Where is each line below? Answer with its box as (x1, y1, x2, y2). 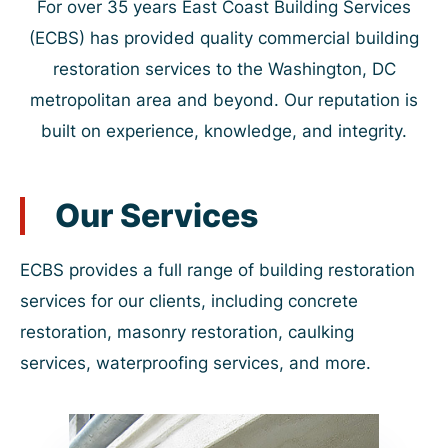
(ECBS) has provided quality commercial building (29, 27, 419, 48)
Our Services (55, 195, 258, 235)
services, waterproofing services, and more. (20, 352, 371, 373)
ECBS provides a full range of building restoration (20, 259, 415, 280)
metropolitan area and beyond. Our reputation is (30, 89, 418, 110)
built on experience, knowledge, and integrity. (41, 120, 407, 141)
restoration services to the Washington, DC (52, 58, 396, 79)
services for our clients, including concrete (20, 290, 358, 311)
